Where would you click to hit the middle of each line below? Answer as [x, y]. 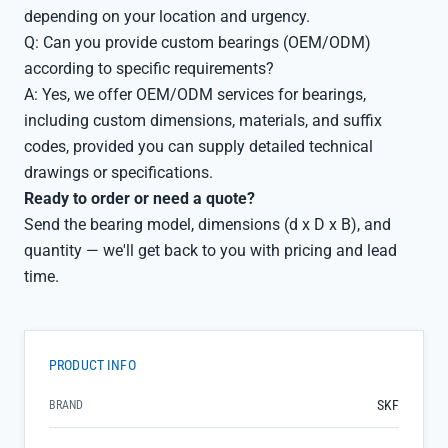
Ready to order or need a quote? [139, 198]
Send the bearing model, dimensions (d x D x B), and [207, 224]
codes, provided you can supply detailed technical [198, 146]
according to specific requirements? [149, 68]
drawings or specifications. [118, 172]
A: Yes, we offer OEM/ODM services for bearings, [195, 94]
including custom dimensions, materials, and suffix [203, 120]
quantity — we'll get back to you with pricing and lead [210, 250]
